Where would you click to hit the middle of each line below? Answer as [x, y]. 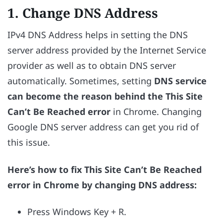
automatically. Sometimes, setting [81, 81]
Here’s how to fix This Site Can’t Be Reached [105, 169]
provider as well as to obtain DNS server [92, 66]
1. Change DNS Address [83, 13]
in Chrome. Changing [156, 112]
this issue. [29, 142]
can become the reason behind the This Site [105, 96]
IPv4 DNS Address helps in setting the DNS [98, 35]
